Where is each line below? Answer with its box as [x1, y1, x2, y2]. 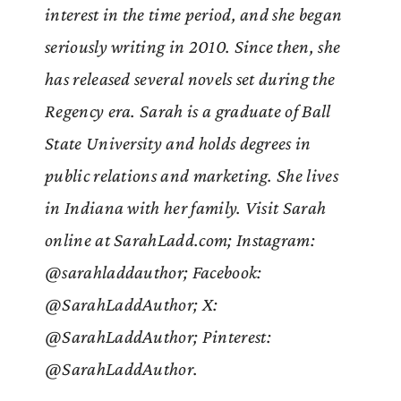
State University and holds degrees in [45, 132, 311, 154]
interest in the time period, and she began [45, 3, 343, 25]
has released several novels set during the [45, 67, 336, 90]
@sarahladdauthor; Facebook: [45, 260, 262, 283]
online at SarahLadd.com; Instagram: [45, 228, 316, 251]
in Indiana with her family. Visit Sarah [45, 196, 327, 218]
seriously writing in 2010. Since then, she [45, 35, 341, 57]
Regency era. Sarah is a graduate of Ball [45, 99, 331, 122]
